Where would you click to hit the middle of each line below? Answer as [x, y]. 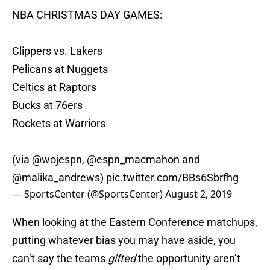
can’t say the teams [60, 259]
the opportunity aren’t [188, 259]
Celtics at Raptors [54, 87]
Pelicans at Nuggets [60, 69]
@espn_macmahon [133, 160]
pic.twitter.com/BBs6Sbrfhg [172, 178]
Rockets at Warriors [59, 124]
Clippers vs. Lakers [57, 51]
